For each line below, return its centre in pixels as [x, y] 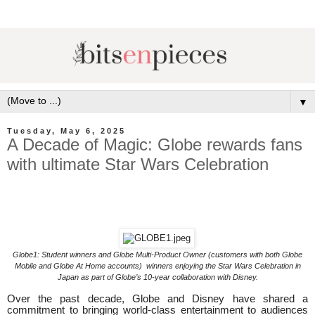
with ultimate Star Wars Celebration [138, 164]
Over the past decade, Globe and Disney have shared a [157, 299]
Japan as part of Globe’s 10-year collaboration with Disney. [157, 277]
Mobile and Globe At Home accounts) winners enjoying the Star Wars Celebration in [157, 266]
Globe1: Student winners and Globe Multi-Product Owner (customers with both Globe [157, 255]
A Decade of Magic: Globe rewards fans [155, 144]
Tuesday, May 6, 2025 [66, 130]
